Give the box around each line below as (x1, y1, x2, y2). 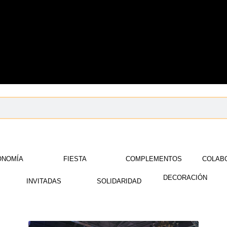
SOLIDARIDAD (97, 177, 142, 185)
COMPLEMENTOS (126, 155, 182, 163)
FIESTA (63, 155, 87, 163)
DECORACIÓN (163, 174, 208, 181)
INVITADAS (26, 177, 61, 185)
